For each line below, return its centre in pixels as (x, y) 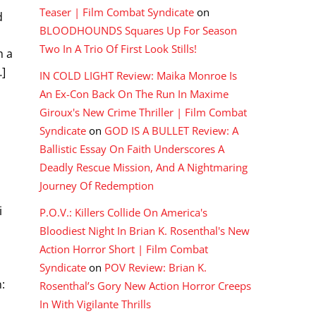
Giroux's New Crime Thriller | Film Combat (143, 112)
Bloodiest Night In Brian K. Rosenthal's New (145, 230)
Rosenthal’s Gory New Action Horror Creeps (145, 285)
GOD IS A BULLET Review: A (171, 130)
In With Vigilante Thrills (95, 304)
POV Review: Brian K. (156, 267)
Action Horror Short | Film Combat (124, 249)
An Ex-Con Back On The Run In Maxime (134, 93)
